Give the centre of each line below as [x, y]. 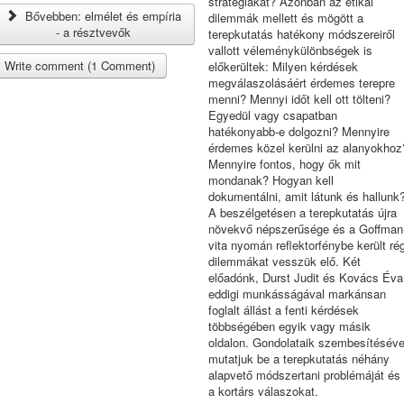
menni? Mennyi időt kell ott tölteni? [299, 99]
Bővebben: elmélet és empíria [102, 16]
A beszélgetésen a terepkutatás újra [302, 212]
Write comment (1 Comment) [80, 65]
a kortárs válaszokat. [263, 391]
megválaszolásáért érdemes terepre [301, 83]
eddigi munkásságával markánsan [297, 294]
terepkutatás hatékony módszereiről [301, 34]
